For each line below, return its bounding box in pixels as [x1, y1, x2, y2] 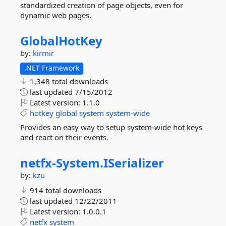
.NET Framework [24, 63, 79, 73]
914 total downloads [28, 185, 101, 195]
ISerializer [103, 154, 164, 171]
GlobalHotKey [20, 32, 102, 49]
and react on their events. [20, 132, 108, 142]
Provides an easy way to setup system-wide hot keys [20, 122, 202, 132]
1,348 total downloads [28, 76, 108, 86]
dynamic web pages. [20, 10, 91, 20]
